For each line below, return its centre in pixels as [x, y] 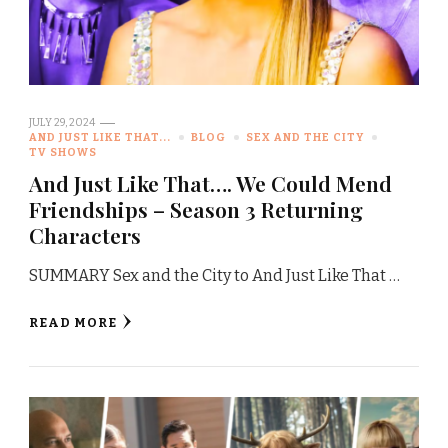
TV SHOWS [63, 153]
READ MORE [73, 323]
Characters [85, 235]
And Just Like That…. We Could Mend [210, 183]
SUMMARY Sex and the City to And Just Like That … [214, 276]
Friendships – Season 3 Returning [196, 209]
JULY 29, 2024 [62, 123]
